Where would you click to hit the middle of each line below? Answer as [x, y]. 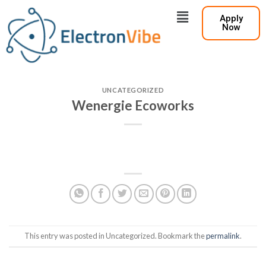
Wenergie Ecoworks [133, 105]
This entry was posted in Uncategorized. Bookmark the [115, 236]
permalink [223, 236]
